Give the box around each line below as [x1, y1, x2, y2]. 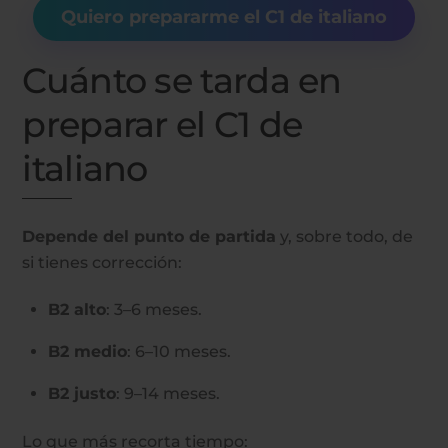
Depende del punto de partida [22, 227, 277, 247]
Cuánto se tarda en [22, 58, 342, 102]
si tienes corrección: [22, 253, 183, 273]
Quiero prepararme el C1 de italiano [61, 5, 387, 28]
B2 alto [48, 300, 106, 320]
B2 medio [48, 342, 127, 362]
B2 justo [48, 384, 116, 404]
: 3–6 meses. [106, 300, 202, 320]
